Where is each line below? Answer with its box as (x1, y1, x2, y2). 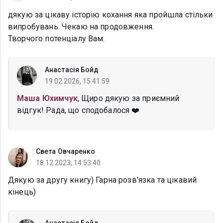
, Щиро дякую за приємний (77, 94, 180, 104)
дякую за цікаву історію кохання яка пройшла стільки (8, 10, 213, 20)
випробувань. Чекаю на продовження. (8, 22, 154, 32)
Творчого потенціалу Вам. (8, 34, 105, 44)
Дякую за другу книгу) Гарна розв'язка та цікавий (8, 175, 197, 185)
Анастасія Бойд (45, 66, 99, 74)
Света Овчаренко (36, 147, 96, 156)
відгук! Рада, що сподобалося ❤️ (17, 106, 140, 115)
